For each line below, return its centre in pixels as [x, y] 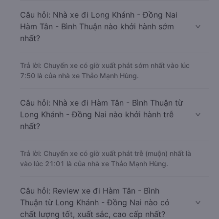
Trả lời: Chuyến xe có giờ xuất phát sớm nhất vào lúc [105, 100]
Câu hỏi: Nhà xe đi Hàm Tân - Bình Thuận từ [101, 138]
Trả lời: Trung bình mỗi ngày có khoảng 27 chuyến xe [105, 12]
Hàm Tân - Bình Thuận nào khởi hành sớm [97, 62]
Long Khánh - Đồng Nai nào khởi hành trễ [97, 150]
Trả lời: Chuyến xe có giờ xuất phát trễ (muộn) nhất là [106, 188]
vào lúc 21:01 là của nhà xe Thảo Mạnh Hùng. [94, 199]
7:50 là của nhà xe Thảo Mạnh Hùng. [79, 111]
